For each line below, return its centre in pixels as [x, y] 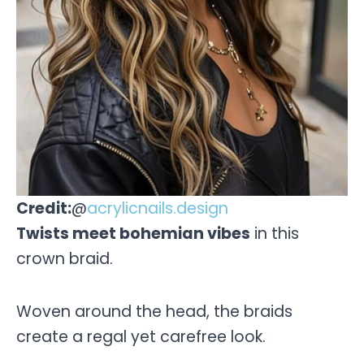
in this [275, 234]
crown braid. [65, 259]
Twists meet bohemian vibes [133, 234]
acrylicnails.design [158, 209]
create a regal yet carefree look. [141, 336]
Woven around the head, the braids [154, 311]
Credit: [44, 209]
